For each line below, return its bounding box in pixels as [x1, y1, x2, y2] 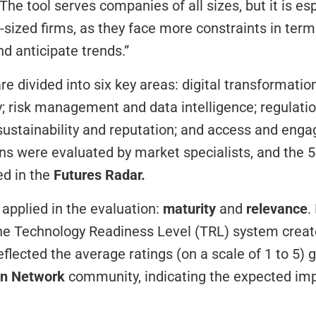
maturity [163, 200, 216, 217]
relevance [246, 200, 308, 217]
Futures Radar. [54, 166, 145, 183]
